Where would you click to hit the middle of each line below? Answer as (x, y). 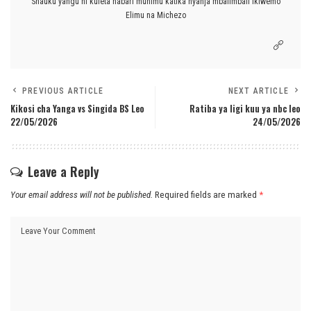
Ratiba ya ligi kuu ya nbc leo (245, 108)
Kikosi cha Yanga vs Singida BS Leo (77, 108)
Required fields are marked (207, 194)
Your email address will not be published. (82, 194)
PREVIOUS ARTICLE (63, 91)
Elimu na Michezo (155, 15)
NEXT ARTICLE (258, 91)
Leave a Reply (64, 171)
